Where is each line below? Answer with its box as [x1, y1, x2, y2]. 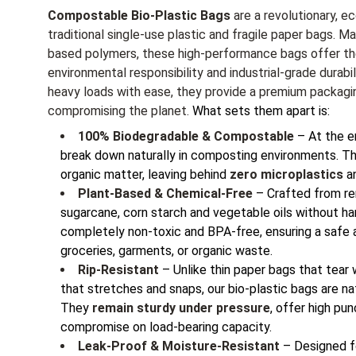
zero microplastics [230, 167, 343, 182]
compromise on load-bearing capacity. [60, 319, 272, 335]
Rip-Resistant [78, 262, 162, 277]
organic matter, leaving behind [60, 167, 230, 182]
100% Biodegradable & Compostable [78, 129, 294, 144]
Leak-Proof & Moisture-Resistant [78, 339, 280, 354]
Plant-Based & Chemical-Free [78, 186, 253, 201]
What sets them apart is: [189, 103, 330, 118]
